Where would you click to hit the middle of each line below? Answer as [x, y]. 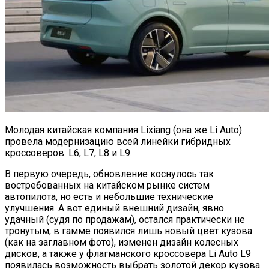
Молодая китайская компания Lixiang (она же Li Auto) [123, 130]
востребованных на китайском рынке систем [107, 185]
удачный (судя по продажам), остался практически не [125, 219]
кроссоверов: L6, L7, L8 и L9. [68, 153]
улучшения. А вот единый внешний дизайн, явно [114, 208]
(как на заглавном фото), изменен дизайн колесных [122, 242]
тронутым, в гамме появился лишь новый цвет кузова [128, 231]
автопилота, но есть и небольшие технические [109, 196]
